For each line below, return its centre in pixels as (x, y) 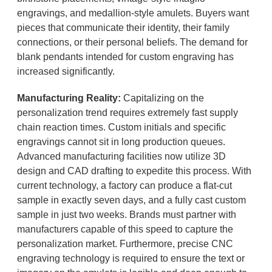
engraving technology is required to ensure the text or (131, 259)
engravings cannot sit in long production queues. (121, 142)
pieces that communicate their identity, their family (123, 28)
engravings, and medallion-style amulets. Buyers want (133, 13)
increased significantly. (66, 72)
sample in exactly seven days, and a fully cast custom (131, 200)
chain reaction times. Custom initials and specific (121, 127)
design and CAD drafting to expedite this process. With (134, 171)
